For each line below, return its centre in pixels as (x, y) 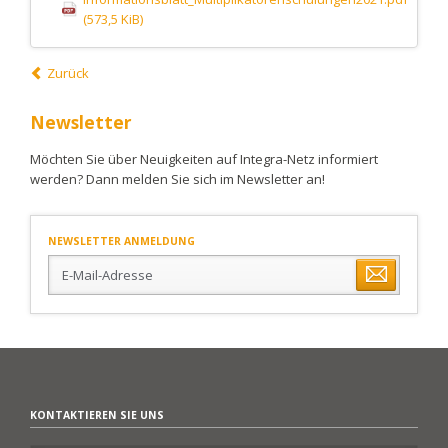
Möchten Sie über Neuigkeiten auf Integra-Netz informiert (203, 159)
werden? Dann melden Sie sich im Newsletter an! (177, 179)
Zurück (68, 73)
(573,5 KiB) (112, 19)
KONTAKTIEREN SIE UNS (96, 414)
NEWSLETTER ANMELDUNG (122, 241)
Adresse (73, 303)
